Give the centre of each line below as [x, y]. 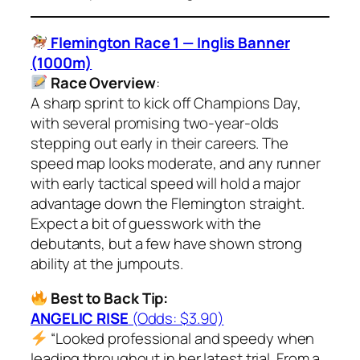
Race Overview [103, 82]
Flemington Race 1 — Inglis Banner [169, 42]
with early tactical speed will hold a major [166, 183]
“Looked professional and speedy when [181, 339]
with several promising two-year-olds [155, 123]
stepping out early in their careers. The [160, 143]
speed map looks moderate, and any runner [176, 163]
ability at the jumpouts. [107, 263]
